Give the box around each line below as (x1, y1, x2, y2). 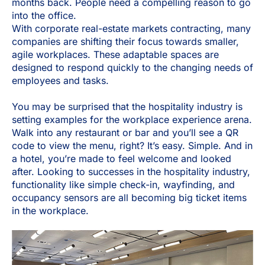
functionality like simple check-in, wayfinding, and (12, 179, 235, 191)
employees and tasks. (12, 74, 109, 86)
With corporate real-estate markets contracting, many (12, 22, 251, 34)
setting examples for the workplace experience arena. (12, 114, 252, 126)
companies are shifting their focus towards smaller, (12, 35, 239, 47)
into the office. (12, 9, 76, 21)
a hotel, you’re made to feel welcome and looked (12, 153, 231, 165)
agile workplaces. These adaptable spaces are (12, 48, 219, 60)
